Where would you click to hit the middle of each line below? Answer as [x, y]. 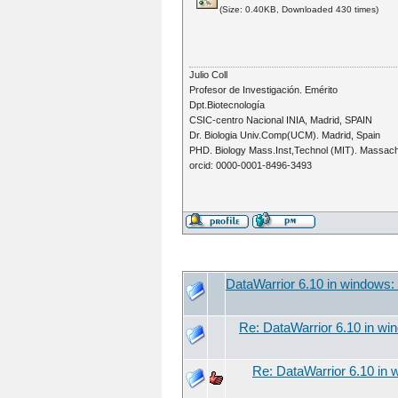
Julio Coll [209, 75]
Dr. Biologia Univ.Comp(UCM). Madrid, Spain [285, 135]
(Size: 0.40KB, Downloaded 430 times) [299, 9]
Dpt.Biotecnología [227, 105]
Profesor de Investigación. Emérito [264, 90]
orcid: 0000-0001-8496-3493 [251, 166]
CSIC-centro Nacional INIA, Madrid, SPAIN [281, 120]
